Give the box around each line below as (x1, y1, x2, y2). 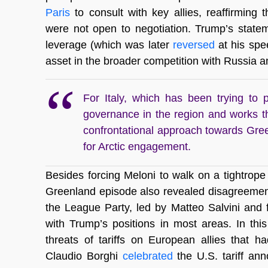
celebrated (122, 249, 173, 262)
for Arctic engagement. (83, 141, 191, 153)
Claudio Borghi (45, 249, 123, 262)
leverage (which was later (45, 39, 173, 51)
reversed (172, 39, 219, 51)
